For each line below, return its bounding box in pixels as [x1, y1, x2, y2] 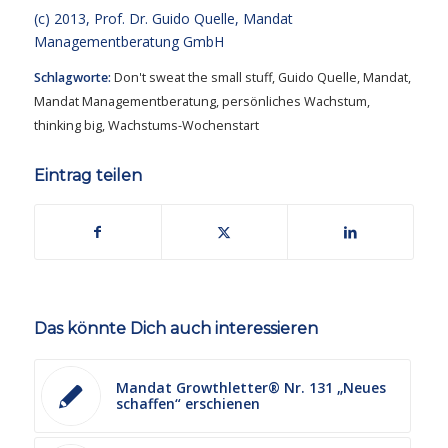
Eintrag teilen [33, 166, 142, 186]
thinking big [33, 117, 102, 135]
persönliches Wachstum [221, 93, 367, 111]
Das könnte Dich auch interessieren [33, 319, 318, 339]
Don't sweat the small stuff [113, 69, 272, 87]
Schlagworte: [33, 69, 111, 87]
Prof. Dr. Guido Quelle [93, 9, 235, 29]
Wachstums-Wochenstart [107, 117, 259, 135]
